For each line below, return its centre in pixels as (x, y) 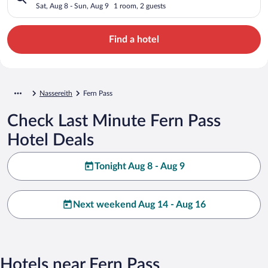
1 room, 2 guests (140, 6)
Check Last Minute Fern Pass (114, 121)
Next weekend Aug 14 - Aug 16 (139, 204)
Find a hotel (134, 39)
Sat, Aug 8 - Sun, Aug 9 (72, 6)
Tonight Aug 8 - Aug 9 (139, 166)
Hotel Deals (51, 140)
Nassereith (56, 93)
